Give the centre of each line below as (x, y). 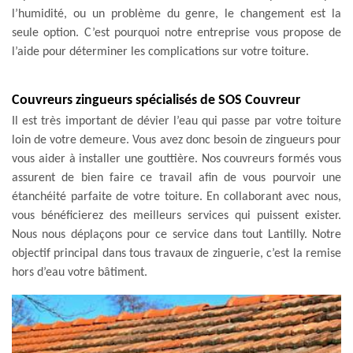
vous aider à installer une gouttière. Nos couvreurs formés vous (176, 159)
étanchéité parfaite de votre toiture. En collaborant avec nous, (176, 197)
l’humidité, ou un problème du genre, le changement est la (176, 14)
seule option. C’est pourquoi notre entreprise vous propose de (176, 33)
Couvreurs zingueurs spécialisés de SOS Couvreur (156, 100)
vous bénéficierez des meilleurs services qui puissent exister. (176, 216)
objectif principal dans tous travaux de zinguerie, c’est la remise (176, 253)
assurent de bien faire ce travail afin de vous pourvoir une (176, 178)
